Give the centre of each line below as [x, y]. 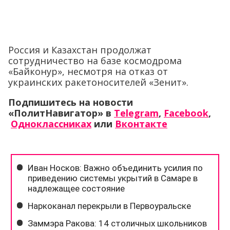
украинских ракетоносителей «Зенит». [98, 82]
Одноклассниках [51, 124]
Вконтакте [141, 124]
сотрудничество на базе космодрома [95, 61]
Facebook [186, 113]
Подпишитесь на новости [71, 102]
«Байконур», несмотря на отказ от [88, 72]
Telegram [136, 113]
